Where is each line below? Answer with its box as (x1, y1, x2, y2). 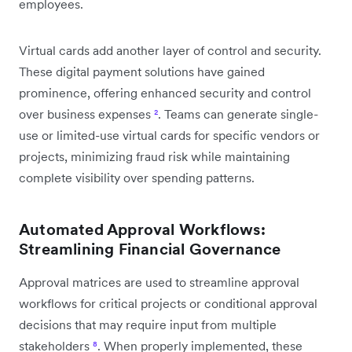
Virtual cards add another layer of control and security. (19, 42, 321, 58)
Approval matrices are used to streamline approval (19, 273, 299, 290)
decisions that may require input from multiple (19, 316, 277, 332)
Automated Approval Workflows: (19, 218, 266, 240)
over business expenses (19, 105, 154, 122)
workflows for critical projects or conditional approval (19, 295, 317, 311)
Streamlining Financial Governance (19, 238, 281, 259)
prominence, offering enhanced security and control (19, 84, 311, 101)
